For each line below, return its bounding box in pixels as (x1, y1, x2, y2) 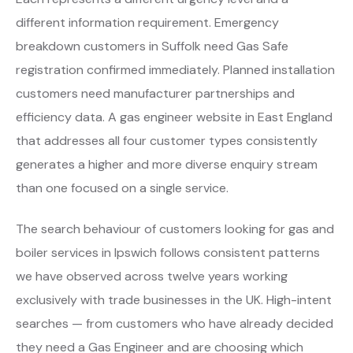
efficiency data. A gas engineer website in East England (16, 108, 333, 125)
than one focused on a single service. (16, 179, 229, 196)
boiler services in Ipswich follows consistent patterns (16, 243, 320, 261)
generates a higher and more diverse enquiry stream (16, 155, 318, 173)
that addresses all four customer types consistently (16, 132, 318, 149)
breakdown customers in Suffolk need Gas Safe (16, 37, 288, 54)
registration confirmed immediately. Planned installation (16, 61, 335, 78)
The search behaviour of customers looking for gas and (16, 220, 334, 237)
